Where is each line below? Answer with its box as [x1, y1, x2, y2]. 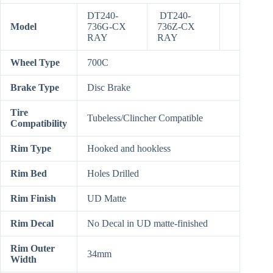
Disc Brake [87, 82, 130, 93]
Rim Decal [10, 218, 54, 229]
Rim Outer [10, 243, 55, 254]
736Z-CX [157, 21, 195, 32]
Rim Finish [10, 193, 56, 204]
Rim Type [10, 143, 51, 154]
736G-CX [87, 21, 126, 32]
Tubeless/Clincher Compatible [87, 113, 203, 124]
